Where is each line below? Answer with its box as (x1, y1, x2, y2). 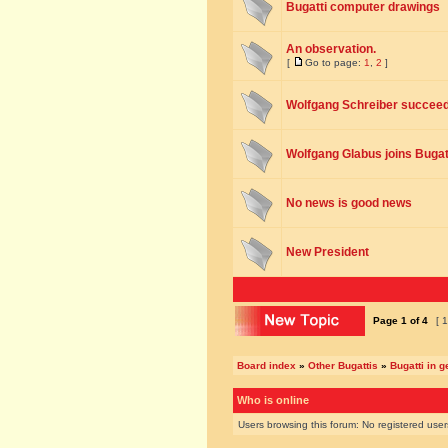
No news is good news (286, 196, 412, 210)
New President (286, 245, 369, 259)
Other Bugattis (308, 360, 378, 371)
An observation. (286, 42, 376, 56)
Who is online (237, 394, 309, 406)
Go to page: (305, 57, 364, 68)
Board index (237, 360, 296, 371)
